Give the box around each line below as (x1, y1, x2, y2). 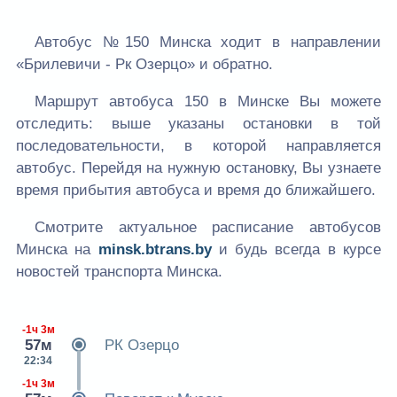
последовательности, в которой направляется (16, 137, 381, 155)
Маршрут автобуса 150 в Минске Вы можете (35, 93, 381, 111)
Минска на (16, 241, 98, 259)
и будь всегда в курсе (211, 241, 382, 259)
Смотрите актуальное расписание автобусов (35, 219, 381, 237)
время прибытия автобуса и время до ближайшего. (16, 182, 376, 199)
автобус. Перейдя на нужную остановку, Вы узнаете (16, 160, 381, 177)
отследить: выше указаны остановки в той (16, 115, 381, 133)
